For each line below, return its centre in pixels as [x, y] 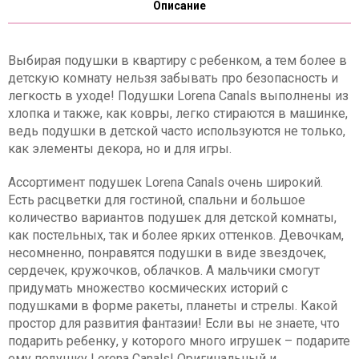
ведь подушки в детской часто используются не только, [177, 131]
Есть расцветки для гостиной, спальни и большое [157, 200]
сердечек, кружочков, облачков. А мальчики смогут [164, 270]
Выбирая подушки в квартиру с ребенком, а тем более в [177, 61]
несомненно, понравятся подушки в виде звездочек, [167, 253]
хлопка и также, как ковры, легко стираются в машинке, [178, 113]
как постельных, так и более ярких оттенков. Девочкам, [176, 235]
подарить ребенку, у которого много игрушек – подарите [179, 341]
